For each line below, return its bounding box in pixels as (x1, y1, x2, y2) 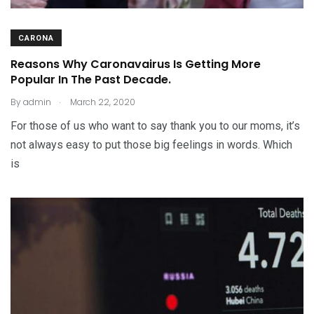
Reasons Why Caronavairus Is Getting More (11, 56, 261, 72)
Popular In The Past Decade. (11, 71, 171, 88)
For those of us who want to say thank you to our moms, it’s (11, 119, 300, 132)
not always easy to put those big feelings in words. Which (11, 138, 292, 151)
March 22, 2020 (68, 96, 135, 108)
